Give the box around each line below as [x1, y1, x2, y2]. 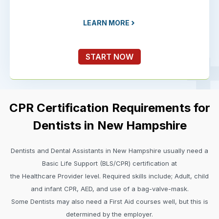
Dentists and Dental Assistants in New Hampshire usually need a [11, 147, 208, 155]
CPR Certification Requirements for [9, 101, 210, 115]
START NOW [86, 52, 133, 62]
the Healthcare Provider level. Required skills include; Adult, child [10, 172, 209, 180]
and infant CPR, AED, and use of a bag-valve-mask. [30, 185, 189, 193]
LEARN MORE [83, 19, 130, 27]
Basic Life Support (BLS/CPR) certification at [42, 159, 177, 168]
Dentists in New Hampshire [32, 118, 187, 133]
